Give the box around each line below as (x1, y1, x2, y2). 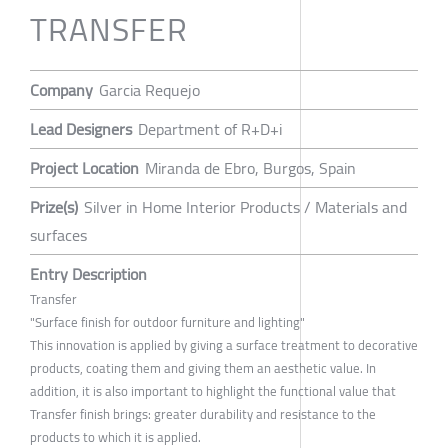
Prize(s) (30, 192, 78, 223)
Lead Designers (30, 114, 132, 145)
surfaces (30, 220, 87, 251)
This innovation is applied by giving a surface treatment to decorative (30, 333, 418, 358)
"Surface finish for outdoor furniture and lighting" (30, 310, 305, 335)
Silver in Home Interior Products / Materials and (84, 192, 407, 223)
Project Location (30, 153, 139, 184)
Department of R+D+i (138, 114, 282, 145)
